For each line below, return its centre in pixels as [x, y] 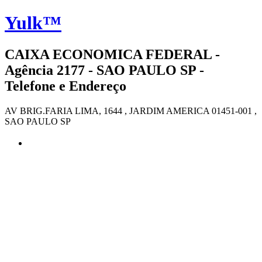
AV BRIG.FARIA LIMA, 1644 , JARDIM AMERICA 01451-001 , [131, 111]
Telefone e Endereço [65, 86]
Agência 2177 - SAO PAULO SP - [104, 70]
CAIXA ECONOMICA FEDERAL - [112, 54]
